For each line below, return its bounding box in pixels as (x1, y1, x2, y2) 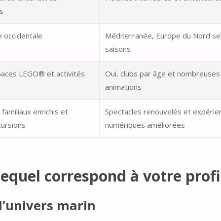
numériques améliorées (105, 120, 185, 130)
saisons (105, 44, 131, 54)
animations (105, 82, 142, 92)
